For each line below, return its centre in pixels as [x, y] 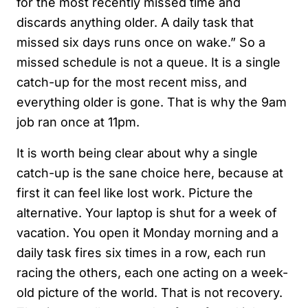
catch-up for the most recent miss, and [132, 82]
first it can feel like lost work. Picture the [135, 193]
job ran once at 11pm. [78, 122]
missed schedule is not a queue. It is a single [148, 63]
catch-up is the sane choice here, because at [150, 173]
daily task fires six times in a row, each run [141, 253]
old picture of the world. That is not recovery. [150, 293]
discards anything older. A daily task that [135, 23]
